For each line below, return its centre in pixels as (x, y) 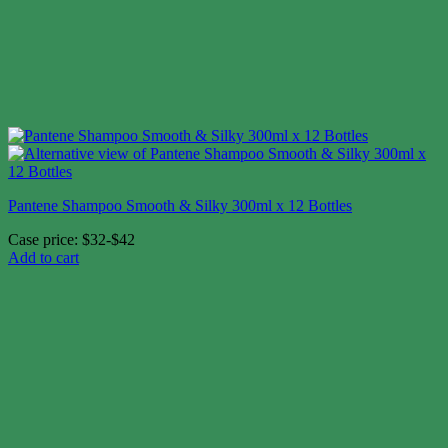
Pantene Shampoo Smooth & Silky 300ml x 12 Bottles (180, 205)
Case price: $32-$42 (71, 239)
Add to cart (43, 257)
